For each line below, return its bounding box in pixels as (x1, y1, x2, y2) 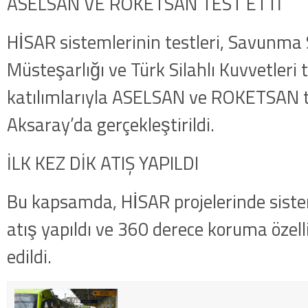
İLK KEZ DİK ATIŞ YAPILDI (7, 149, 199, 177)
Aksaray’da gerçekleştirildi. (7, 111, 214, 138)
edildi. (7, 243, 52, 270)
